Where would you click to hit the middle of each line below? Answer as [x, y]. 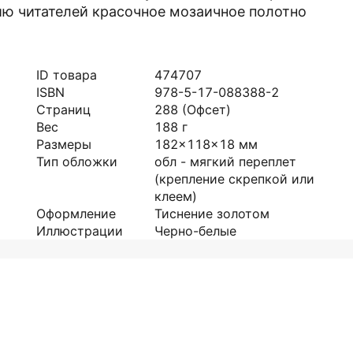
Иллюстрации [80, 231]
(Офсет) [206, 110]
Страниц [63, 110]
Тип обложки [77, 162]
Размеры [64, 144]
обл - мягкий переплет [225, 162]
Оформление [76, 214]
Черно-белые [195, 231]
